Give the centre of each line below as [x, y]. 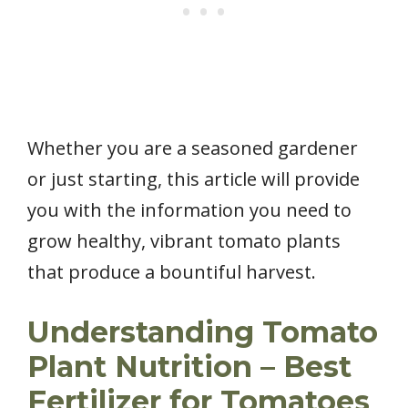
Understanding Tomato [203, 331]
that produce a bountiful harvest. [172, 271]
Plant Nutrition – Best [189, 366]
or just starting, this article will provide [194, 178]
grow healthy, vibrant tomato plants [184, 240]
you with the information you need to [189, 209]
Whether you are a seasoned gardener [193, 148]
